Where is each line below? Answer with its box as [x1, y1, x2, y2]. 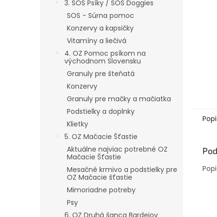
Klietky [67, 119, 88, 129]
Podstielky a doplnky [67, 107, 135, 116]
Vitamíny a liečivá [67, 36, 126, 46]
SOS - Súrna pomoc [67, 11, 134, 20]
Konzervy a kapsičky [67, 23, 134, 33]
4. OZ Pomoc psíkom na [64, 48, 146, 58]
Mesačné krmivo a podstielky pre [67, 165, 177, 174]
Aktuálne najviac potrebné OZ [67, 144, 168, 154]
